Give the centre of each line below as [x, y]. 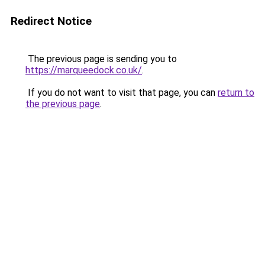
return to [236, 93]
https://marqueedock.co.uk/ [84, 70]
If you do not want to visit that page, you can [122, 93]
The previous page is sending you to [101, 59]
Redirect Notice [51, 21]
